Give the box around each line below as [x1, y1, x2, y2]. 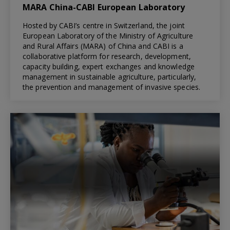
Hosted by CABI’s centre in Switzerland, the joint [23, 20, 185, 30]
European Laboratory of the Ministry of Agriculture [23, 30, 194, 41]
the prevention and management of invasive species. [23, 82, 201, 92]
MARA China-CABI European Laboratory [23, 1, 185, 13]
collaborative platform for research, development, [23, 51, 191, 61]
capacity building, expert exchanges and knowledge [23, 61, 195, 71]
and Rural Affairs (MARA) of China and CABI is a [23, 41, 183, 51]
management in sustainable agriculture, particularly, [23, 71, 197, 82]
